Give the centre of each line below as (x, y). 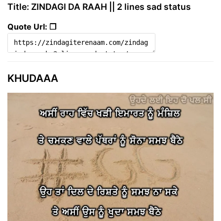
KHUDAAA (33, 78)
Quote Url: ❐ (32, 27)
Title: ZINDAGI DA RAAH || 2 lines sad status (99, 7)
